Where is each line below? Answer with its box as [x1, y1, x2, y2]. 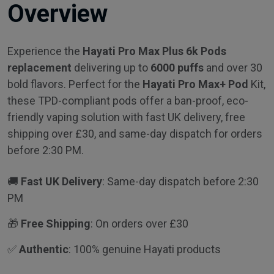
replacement [7, 61, 74, 74]
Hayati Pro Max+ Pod [143, 77, 248, 91]
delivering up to [74, 61, 150, 74]
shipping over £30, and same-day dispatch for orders [7, 127, 262, 140]
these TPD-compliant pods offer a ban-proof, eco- [7, 94, 248, 107]
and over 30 [204, 61, 262, 74]
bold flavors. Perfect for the [7, 77, 143, 91]
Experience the [7, 44, 83, 57]
